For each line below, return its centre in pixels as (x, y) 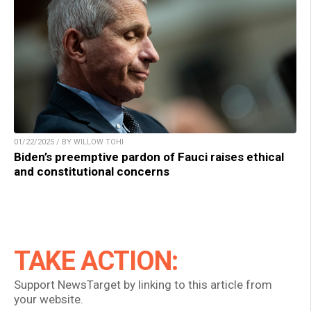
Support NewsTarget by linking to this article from (143, 285)
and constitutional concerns (92, 172)
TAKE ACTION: (96, 261)
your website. (49, 300)
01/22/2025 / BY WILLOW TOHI (69, 142)
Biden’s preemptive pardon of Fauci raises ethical (149, 157)
